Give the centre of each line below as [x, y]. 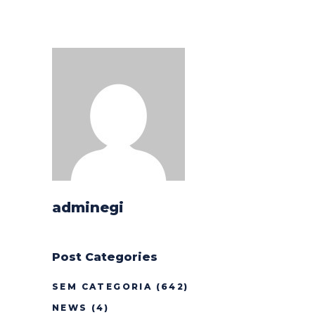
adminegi [88, 207]
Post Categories [105, 257]
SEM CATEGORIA [102, 287]
